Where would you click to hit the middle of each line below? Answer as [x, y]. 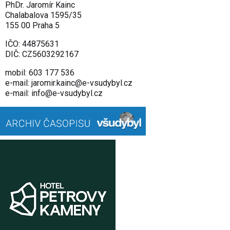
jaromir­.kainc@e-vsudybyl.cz [82, 83]
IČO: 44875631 [32, 44]
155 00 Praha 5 [32, 25]
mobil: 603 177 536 [40, 72]
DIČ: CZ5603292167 [42, 54]
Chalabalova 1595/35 [43, 15]
